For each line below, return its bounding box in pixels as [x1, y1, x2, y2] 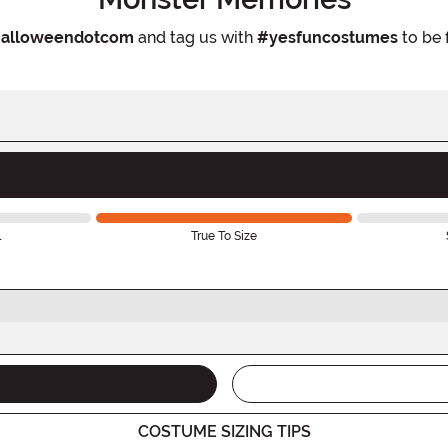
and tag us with [133, 27, 257, 47]
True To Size [191, 228, 258, 243]
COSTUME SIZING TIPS [137, 421, 311, 441]
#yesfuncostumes [256, 27, 398, 47]
